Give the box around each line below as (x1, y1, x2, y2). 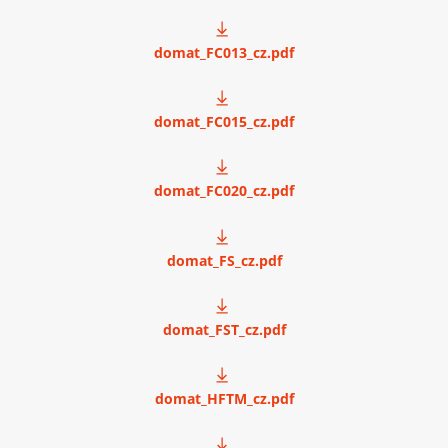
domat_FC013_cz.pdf (154, 42, 294, 62)
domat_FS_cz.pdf (166, 250, 282, 270)
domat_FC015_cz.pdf (154, 111, 294, 131)
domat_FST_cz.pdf (162, 319, 286, 339)
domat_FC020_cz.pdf (154, 181, 294, 201)
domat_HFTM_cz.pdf (154, 389, 294, 409)
